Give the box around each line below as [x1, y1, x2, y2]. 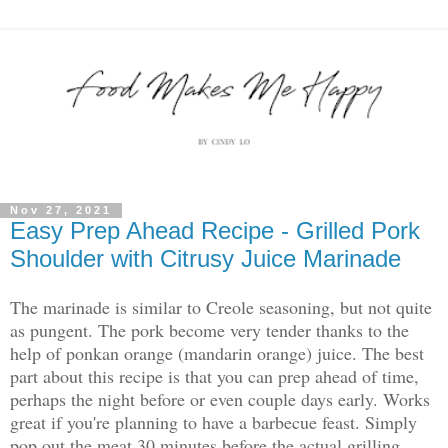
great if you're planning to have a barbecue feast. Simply [10, 410, 417, 435]
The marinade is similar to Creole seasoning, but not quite [10, 295, 432, 320]
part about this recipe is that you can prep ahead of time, [10, 364, 419, 389]
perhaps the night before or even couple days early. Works [10, 387, 430, 412]
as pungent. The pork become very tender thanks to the [10, 318, 409, 343]
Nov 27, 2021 [10, 204, 112, 217]
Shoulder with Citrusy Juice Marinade [10, 244, 401, 272]
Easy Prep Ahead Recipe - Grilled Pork [10, 216, 420, 244]
